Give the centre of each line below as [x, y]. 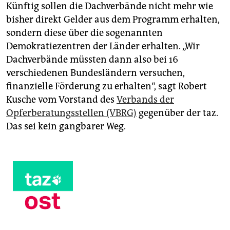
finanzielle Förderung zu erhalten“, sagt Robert [107, 86]
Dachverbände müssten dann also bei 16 [92, 59]
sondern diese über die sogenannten [84, 33]
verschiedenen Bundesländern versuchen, [95, 73]
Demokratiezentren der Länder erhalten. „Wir [103, 46]
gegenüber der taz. [177, 113]
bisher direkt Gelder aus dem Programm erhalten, [113, 19]
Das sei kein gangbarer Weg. [66, 126]
